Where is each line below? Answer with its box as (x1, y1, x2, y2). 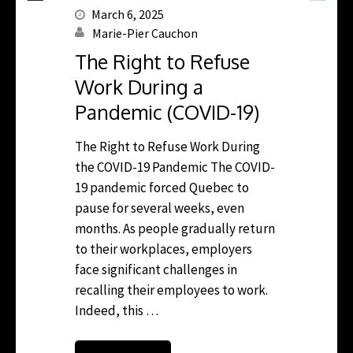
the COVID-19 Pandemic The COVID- (75, 158, 275, 176)
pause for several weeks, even (75, 199, 244, 217)
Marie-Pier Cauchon (92, 24, 198, 41)
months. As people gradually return (75, 219, 275, 237)
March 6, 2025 (91, 6, 164, 22)
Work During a (75, 73, 203, 99)
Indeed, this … (75, 301, 158, 319)
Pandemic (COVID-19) (75, 98, 259, 124)
